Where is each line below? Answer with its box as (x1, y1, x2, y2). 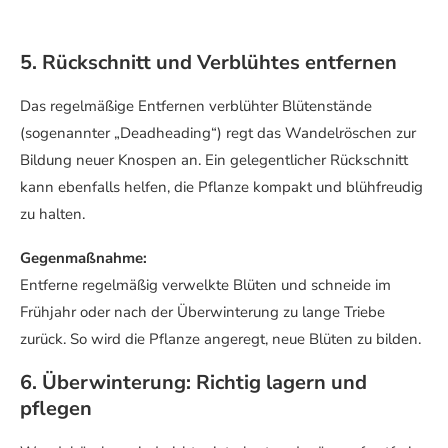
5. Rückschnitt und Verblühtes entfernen (20, 49, 397, 77)
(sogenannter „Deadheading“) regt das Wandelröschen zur (20, 123, 416, 144)
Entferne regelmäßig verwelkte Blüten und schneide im (20, 275, 391, 296)
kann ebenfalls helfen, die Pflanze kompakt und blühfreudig (20, 177, 423, 198)
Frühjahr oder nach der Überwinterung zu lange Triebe (20, 302, 385, 323)
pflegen (20, 395, 92, 423)
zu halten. (20, 204, 85, 225)
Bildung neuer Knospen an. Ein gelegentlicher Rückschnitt (20, 150, 408, 171)
